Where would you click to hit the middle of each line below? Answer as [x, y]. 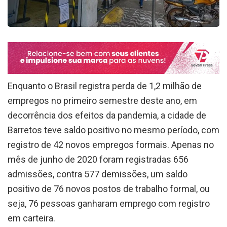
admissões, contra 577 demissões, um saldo [98, 174]
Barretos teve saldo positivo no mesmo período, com [113, 130]
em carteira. [31, 218]
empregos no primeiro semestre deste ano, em [102, 101]
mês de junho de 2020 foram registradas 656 [98, 160]
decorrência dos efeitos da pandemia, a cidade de [107, 116]
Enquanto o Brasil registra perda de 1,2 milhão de [105, 86]
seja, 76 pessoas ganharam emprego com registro [109, 204]
